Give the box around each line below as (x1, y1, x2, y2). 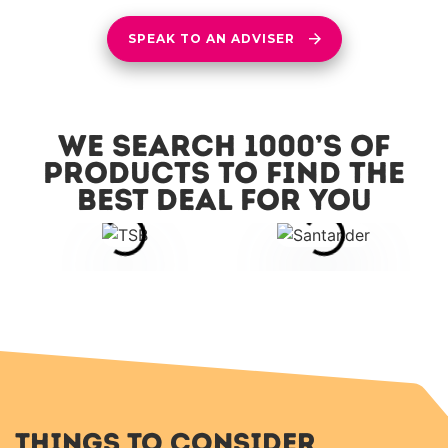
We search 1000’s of (58, 127, 390, 165)
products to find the (43, 154, 405, 192)
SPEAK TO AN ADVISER (127, 31, 295, 47)
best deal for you (76, 181, 372, 219)
